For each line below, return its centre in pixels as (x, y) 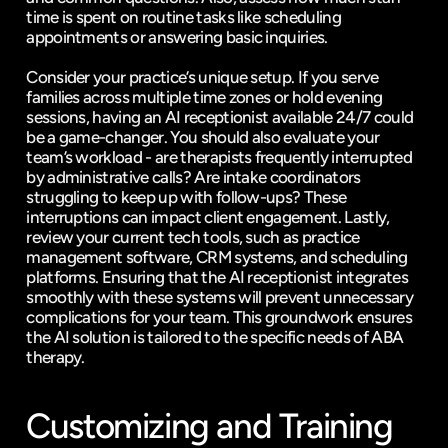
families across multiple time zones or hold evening (204, 97)
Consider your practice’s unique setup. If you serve (202, 77)
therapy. (55, 357)
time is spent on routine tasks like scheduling (183, 17)
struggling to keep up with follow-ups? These (186, 197)
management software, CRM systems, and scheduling (217, 257)
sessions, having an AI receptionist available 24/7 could (220, 117)
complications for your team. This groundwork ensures (219, 317)
